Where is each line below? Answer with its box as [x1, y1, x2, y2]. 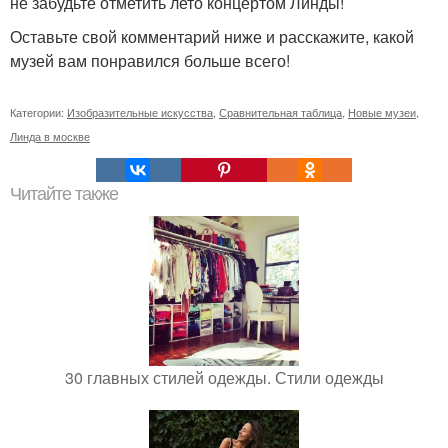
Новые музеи [348, 104, 416, 120]
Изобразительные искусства [67, 104, 213, 120]
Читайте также [10, 184, 118, 204]
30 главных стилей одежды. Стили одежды [64, 366, 384, 389]
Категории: [10, 104, 67, 120]
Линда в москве [10, 128, 90, 144]
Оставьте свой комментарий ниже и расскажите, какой [10, 25, 414, 48]
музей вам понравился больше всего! [10, 49, 290, 72]
